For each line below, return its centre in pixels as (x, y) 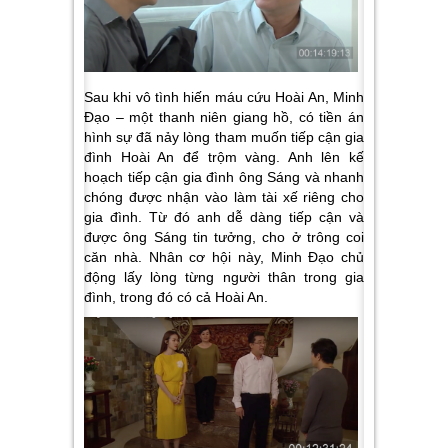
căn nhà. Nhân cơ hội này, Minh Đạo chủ (224, 257)
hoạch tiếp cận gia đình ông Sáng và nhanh (224, 177)
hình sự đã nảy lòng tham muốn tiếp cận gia (224, 137)
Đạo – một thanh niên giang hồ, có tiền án (224, 117)
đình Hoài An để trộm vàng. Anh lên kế (224, 157)
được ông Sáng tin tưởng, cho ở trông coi (224, 237)
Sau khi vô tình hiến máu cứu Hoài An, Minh (224, 97)
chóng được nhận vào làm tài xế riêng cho (224, 197)
